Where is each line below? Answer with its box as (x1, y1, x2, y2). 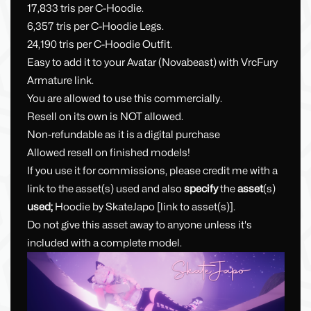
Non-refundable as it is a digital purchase (26, 128, 220, 142)
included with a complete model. (26, 237, 182, 250)
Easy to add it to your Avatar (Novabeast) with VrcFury (26, 56, 278, 69)
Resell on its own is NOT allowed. (26, 110, 183, 124)
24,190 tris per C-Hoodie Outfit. (26, 38, 172, 51)
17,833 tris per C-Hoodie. (26, 2, 144, 15)
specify (183, 183, 218, 196)
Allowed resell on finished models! (26, 146, 190, 160)
